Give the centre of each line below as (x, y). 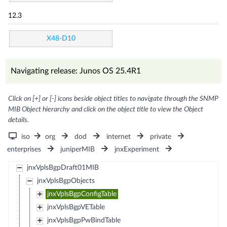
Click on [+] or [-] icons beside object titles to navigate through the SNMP (113, 99)
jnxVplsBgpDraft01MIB (63, 167)
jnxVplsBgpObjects (66, 181)
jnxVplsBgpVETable (76, 207)
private (160, 137)
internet (118, 137)
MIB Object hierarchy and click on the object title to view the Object (106, 109)
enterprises (24, 149)
